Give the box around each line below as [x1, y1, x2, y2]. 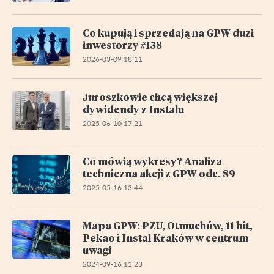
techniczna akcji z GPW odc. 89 [83, 166, 235, 180]
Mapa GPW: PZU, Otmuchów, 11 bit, [83, 218, 253, 232]
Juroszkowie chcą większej [83, 90, 218, 103]
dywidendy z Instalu [83, 102, 184, 116]
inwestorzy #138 [83, 38, 162, 51]
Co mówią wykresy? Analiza [83, 154, 222, 168]
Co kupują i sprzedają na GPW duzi [83, 26, 254, 39]
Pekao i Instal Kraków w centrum [83, 231, 248, 244]
